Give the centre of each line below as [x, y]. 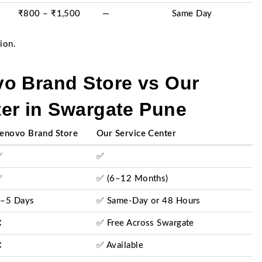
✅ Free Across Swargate [145, 223]
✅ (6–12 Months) [132, 179]
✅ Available [120, 245]
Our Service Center [137, 134]
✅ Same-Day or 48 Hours [149, 201]
